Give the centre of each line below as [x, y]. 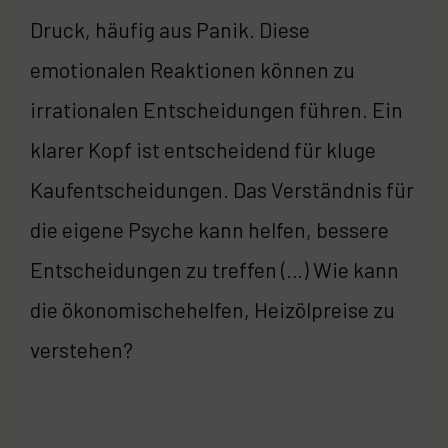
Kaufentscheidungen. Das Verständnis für [222, 189]
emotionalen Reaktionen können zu [192, 69]
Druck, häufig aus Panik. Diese [170, 29]
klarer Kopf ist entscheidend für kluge [203, 149]
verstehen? [81, 349]
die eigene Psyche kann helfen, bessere [209, 229]
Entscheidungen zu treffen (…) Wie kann [214, 269]
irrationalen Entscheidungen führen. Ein [216, 109]
